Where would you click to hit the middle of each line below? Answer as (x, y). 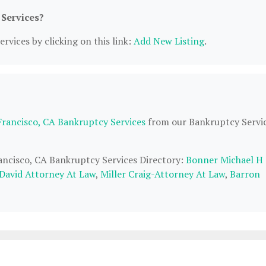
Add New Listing (169, 41)
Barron (245, 174)
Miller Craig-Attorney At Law (163, 174)
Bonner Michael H (224, 160)
